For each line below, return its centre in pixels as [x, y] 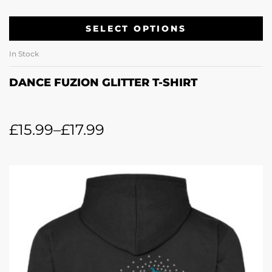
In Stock [24, 54]
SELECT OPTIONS [136, 28]
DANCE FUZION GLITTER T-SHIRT [103, 83]
